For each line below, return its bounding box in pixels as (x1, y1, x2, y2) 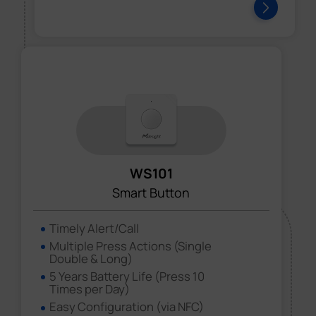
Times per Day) (49, 281, 130, 298)
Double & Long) (49, 250, 133, 267)
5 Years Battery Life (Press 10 (49, 268, 205, 285)
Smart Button (112, 184, 190, 202)
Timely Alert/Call (49, 219, 140, 236)
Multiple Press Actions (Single (49, 238, 212, 255)
